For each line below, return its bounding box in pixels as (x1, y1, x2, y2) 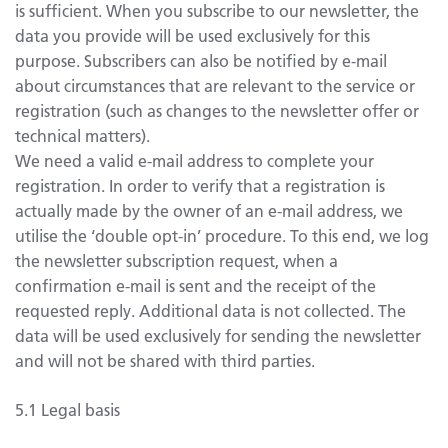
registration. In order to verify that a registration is (15, 174, 385, 196)
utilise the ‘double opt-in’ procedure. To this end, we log (15, 224, 429, 246)
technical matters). (15, 124, 150, 146)
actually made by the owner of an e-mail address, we (15, 199, 403, 221)
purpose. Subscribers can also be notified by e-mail (15, 49, 387, 71)
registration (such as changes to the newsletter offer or (15, 99, 419, 121)
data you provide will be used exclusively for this (15, 24, 370, 46)
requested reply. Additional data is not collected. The (15, 299, 406, 321)
